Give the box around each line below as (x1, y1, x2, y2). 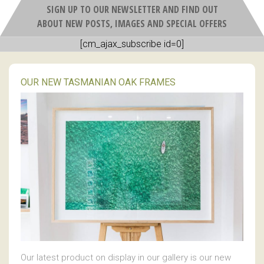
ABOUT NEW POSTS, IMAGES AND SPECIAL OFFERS (37, 16, 227, 30)
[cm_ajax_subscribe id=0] (80, 38, 184, 49)
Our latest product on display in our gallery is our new (21, 252, 231, 263)
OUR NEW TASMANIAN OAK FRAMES (21, 76, 176, 88)
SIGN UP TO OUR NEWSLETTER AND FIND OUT (46, 2, 218, 16)
